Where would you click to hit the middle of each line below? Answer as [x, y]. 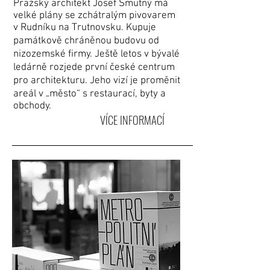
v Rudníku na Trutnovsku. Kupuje [85, 28]
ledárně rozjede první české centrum [94, 67]
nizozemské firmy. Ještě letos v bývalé [96, 54]
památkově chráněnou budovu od [86, 41]
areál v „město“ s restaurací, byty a [89, 94]
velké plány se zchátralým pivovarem [94, 16]
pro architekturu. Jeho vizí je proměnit [97, 81]
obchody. [32, 106]
